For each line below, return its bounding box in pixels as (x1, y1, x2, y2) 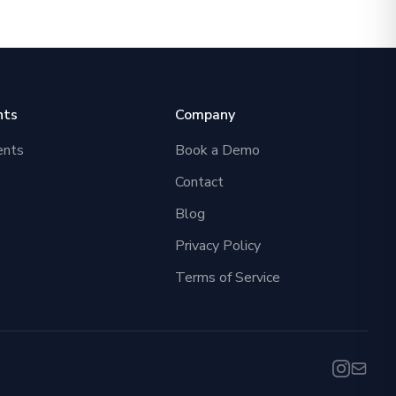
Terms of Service (175, 268, 281, 288)
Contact (175, 172, 225, 193)
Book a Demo (175, 141, 261, 161)
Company (175, 105, 236, 126)
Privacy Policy (175, 236, 262, 256)
